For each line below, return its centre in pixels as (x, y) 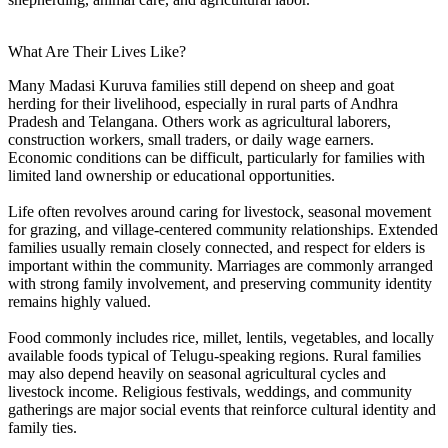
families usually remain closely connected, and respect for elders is (216, 247)
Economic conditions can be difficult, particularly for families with (216, 157)
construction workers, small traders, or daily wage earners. (191, 139)
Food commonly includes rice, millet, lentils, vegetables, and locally (221, 337)
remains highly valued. (79, 301)
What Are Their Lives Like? (97, 51)
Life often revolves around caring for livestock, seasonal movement (219, 211)
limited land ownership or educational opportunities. (171, 175)
